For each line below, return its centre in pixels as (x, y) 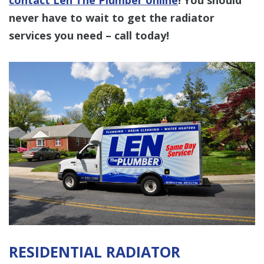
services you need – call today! (89, 35)
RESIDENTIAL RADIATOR (95, 252)
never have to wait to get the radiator (112, 17)
